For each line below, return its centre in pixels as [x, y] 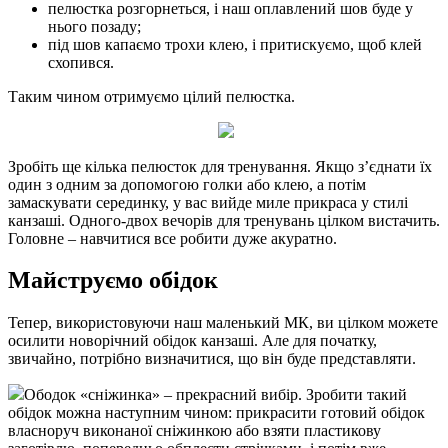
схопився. [81, 62]
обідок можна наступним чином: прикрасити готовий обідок [216, 413]
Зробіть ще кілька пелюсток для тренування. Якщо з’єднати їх [220, 166]
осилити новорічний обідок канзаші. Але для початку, [192, 341]
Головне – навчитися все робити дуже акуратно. [172, 238]
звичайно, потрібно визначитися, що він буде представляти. [212, 359]
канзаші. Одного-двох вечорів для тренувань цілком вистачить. [224, 220]
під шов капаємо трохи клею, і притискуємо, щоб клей [235, 44]
